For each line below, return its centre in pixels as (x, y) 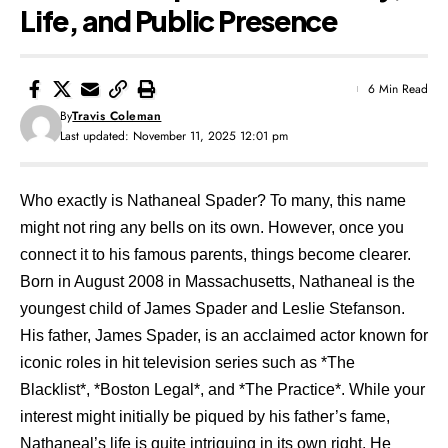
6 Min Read (398, 88)
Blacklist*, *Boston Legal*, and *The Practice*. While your (222, 389)
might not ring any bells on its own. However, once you (212, 227)
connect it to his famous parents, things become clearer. (215, 254)
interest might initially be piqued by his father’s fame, (205, 416)
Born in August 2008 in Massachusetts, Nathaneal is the (217, 281)
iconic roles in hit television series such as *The (187, 362)
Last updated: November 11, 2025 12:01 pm (174, 135)
